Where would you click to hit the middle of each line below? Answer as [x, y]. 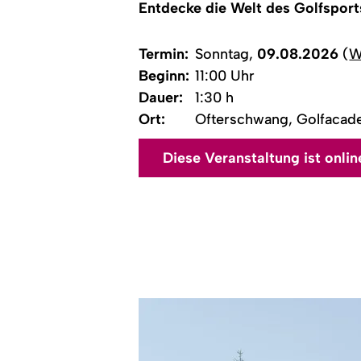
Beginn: [164, 75]
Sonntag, [226, 54]
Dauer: [161, 97]
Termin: [164, 54]
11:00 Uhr [225, 75]
